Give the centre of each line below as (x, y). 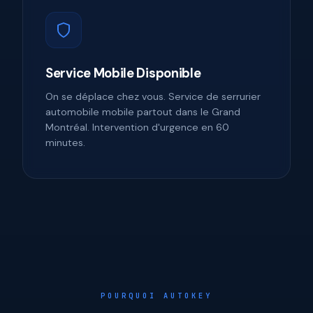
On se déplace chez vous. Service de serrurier (153, 96)
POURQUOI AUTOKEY (156, 296)
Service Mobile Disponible (123, 73)
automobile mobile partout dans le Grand (143, 112)
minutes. (65, 143)
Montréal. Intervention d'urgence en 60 (137, 127)
